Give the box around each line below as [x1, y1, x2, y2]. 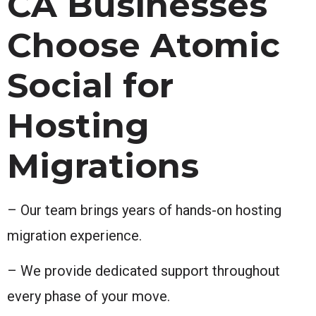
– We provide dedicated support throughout [7, 262, 280, 279]
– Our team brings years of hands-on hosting [7, 201, 281, 219]
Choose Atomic [7, 24, 280, 66]
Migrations [7, 145, 199, 186]
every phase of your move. [7, 287, 170, 305]
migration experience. [7, 226, 142, 244]
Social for [7, 64, 174, 106]
